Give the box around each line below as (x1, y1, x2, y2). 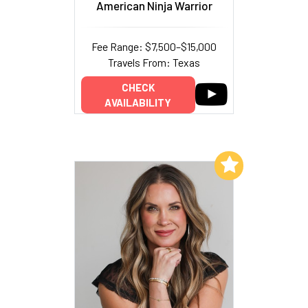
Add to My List (142, 158, 212, 171)
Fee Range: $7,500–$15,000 (91, 40, 217, 54)
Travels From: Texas (108, 56, 200, 69)
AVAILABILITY (104, 96, 171, 109)
